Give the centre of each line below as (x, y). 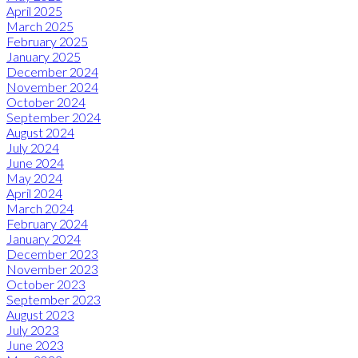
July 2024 (33, 147)
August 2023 (40, 314)
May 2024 (34, 177)
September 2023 (54, 299)
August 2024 (40, 132)
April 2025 (34, 10)
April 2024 (34, 193)
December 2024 (52, 71)
